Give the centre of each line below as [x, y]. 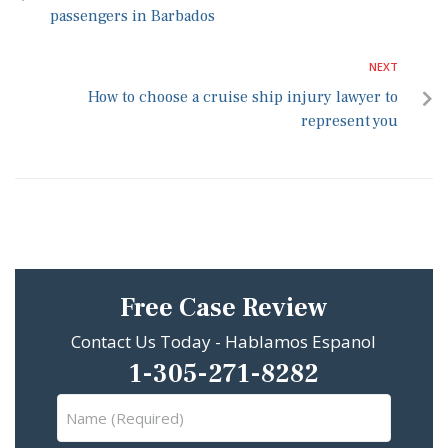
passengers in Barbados [132, 16]
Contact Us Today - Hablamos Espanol [224, 342]
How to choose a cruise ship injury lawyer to [243, 97]
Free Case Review [224, 308]
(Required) [255, 431]
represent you [349, 121]
